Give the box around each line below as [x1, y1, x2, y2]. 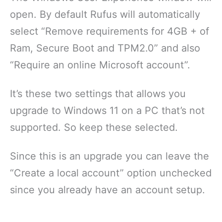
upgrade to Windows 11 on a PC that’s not [10, 105, 205, 117]
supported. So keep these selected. [10, 121, 178, 134]
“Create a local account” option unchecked [10, 167, 212, 179]
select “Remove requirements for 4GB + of [10, 25, 209, 38]
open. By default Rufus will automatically [10, 8, 200, 21]
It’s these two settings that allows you [10, 88, 186, 100]
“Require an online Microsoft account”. [10, 59, 190, 71]
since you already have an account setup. [10, 184, 205, 196]
